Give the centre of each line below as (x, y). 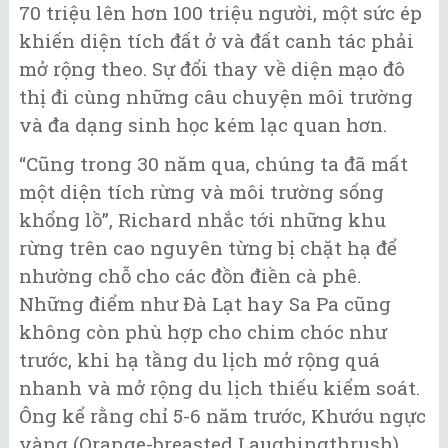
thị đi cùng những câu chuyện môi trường (216, 97)
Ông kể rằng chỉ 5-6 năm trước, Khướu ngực (222, 415)
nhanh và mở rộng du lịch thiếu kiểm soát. (219, 387)
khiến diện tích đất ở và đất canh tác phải (216, 41)
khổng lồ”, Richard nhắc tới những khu (202, 219)
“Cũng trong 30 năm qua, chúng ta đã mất (213, 163)
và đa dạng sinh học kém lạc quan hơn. (205, 125)
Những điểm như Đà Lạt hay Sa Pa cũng (205, 303)
